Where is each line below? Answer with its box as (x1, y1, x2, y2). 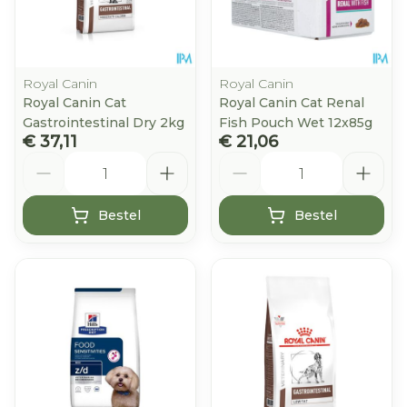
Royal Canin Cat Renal (219, 94, 364, 111)
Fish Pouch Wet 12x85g (219, 114, 372, 131)
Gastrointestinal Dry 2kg (23, 114, 184, 131)
